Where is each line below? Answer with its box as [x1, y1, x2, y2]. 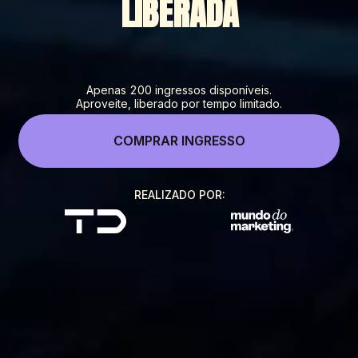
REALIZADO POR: [133, 187, 225, 201]
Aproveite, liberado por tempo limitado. [76, 96, 282, 110]
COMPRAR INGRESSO [113, 132, 245, 149]
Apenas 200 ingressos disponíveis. [86, 82, 272, 97]
